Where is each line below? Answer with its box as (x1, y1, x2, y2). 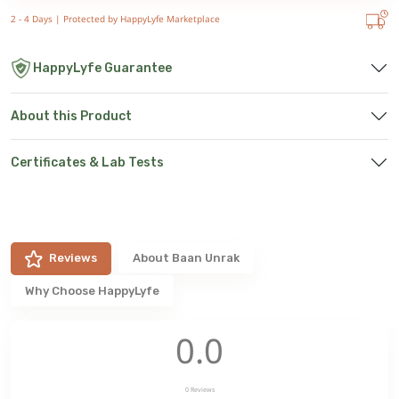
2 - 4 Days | (11, 12, 63, 27)
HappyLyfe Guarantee (33, 61, 172, 77)
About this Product (11, 109, 132, 125)
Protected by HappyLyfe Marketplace (63, 12, 220, 27)
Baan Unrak (172, 251, 240, 265)
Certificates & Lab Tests (11, 155, 164, 171)
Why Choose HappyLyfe (25, 284, 159, 298)
